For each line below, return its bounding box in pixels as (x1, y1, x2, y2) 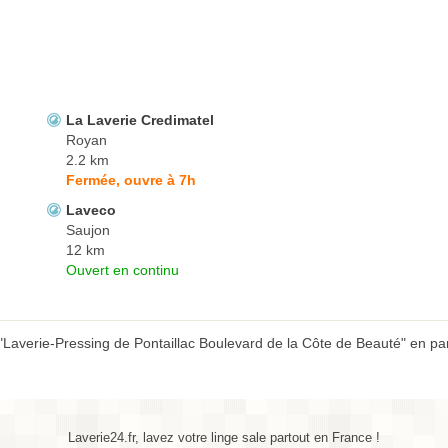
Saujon (66, 222, 110, 239)
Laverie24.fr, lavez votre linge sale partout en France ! (68, 430, 380, 446)
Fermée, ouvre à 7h (66, 172, 196, 189)
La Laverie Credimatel (66, 112, 214, 129)
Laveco (66, 202, 116, 219)
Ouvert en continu (66, 262, 179, 279)
